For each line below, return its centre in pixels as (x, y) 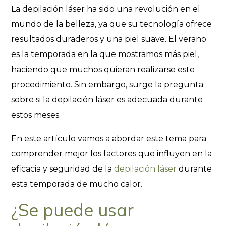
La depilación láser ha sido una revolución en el (106, 9)
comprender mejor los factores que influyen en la (112, 154)
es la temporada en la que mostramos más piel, (105, 54)
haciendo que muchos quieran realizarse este (103, 69)
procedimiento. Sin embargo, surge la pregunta (107, 84)
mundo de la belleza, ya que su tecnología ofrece (112, 24)
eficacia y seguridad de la (63, 169)
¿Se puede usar (73, 210)
